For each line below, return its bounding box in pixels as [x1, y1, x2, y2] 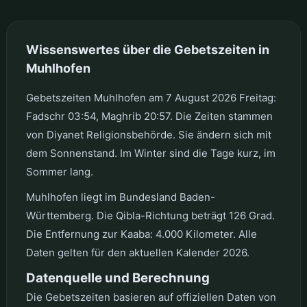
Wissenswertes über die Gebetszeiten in [25, 42, 269, 57]
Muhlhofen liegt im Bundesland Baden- [25, 190, 215, 204]
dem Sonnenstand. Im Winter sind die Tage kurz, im [25, 146, 275, 160]
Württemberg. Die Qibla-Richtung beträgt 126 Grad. [25, 208, 275, 222]
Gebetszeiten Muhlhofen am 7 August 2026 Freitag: [25, 90, 276, 104]
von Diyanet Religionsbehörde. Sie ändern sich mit [25, 127, 271, 141]
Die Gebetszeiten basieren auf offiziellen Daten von [25, 290, 276, 304]
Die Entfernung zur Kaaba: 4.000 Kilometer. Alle [25, 227, 257, 241]
